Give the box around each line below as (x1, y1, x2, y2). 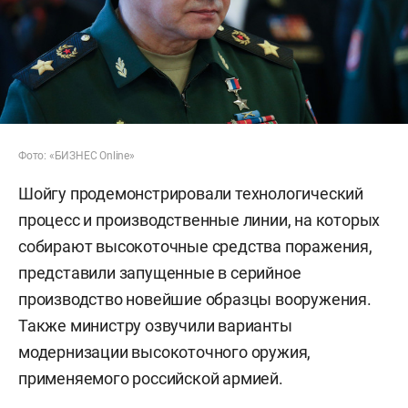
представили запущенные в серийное (18, 262, 301, 282)
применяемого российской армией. (18, 368, 283, 388)
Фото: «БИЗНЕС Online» (18, 148, 135, 162)
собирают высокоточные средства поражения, (18, 236, 372, 256)
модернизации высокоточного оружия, (18, 342, 311, 362)
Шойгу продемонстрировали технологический (18, 183, 363, 203)
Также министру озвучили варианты (18, 315, 292, 335)
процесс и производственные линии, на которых (18, 209, 381, 229)
